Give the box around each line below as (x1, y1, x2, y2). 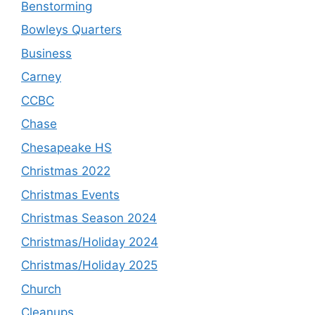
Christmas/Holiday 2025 (21, 258, 157, 273)
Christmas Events (21, 187, 120, 202)
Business (21, 46, 72, 60)
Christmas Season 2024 (21, 211, 157, 226)
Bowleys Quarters (21, 22, 122, 37)
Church (21, 281, 61, 296)
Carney (21, 70, 61, 84)
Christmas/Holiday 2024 (21, 234, 158, 249)
